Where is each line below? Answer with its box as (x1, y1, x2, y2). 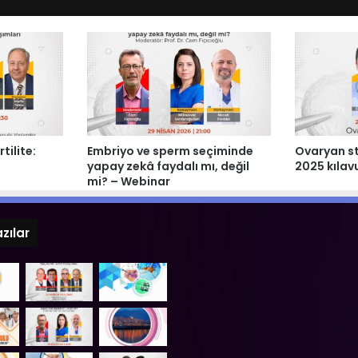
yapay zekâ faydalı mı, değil (86, 158, 249, 175)
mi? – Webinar (86, 173, 170, 190)
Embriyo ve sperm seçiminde (86, 143, 253, 160)
